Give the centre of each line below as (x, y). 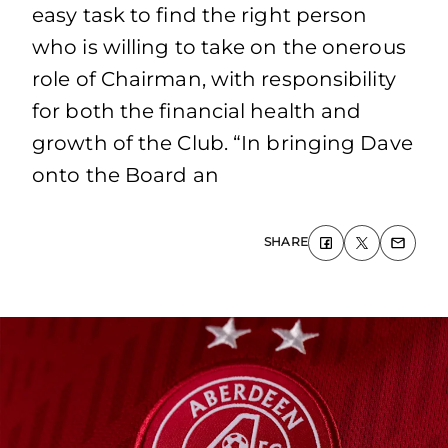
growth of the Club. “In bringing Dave (222, 143)
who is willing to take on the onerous (219, 47)
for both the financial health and (197, 111)
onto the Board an (125, 175)
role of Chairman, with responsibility (214, 79)
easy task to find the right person (200, 15)
